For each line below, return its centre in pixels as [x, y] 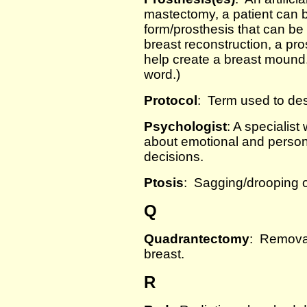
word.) [162, 74]
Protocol [171, 100]
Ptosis [164, 183]
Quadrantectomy [197, 239]
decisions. [174, 157]
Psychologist [185, 126]
